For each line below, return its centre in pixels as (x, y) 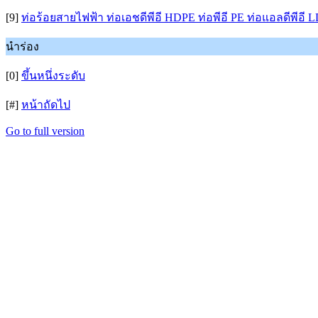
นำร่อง (22, 46)
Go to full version (45, 131)
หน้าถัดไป (46, 105)
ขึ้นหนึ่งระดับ (53, 76)
